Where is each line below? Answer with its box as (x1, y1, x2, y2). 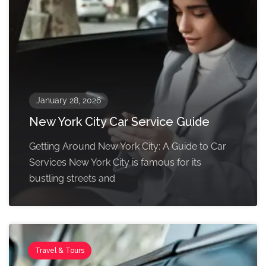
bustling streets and (29, 173, 115, 185)
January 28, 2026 (36, 96, 101, 106)
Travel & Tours (35, 246, 84, 255)
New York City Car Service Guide (29, 115, 210, 129)
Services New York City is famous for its (29, 157, 201, 169)
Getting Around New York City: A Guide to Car (29, 141, 226, 153)
